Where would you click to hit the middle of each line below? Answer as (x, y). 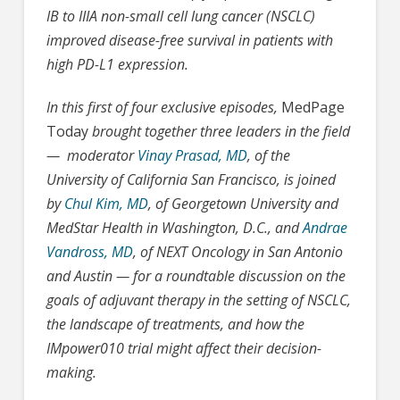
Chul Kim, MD (106, 204)
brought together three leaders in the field (219, 131)
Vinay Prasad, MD (192, 155)
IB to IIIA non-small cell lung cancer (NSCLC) (180, 16)
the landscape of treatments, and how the (175, 324)
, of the (268, 155)
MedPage (311, 107)
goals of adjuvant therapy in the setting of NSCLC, (198, 300)
